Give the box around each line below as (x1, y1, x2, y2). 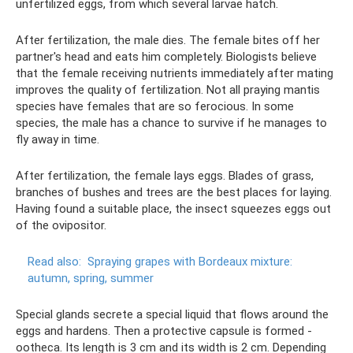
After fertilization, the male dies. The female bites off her (16, 32, 320, 47)
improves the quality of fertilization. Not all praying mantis (16, 82, 320, 97)
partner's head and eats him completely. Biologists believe (16, 49, 317, 64)
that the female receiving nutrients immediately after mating (16, 65, 333, 80)
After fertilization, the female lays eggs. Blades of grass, (16, 168, 314, 183)
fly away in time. (16, 132, 99, 147)
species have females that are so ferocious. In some (16, 98, 294, 113)
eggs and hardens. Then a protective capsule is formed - (16, 323, 312, 338)
